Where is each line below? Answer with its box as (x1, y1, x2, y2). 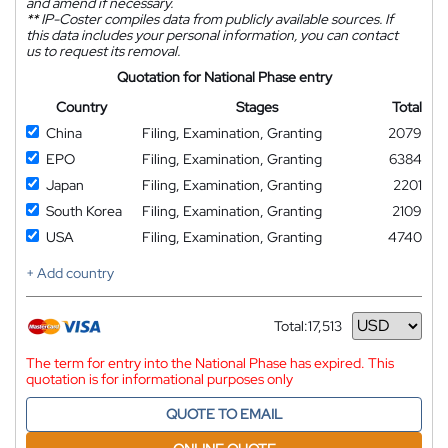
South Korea (46, 201, 122, 220)
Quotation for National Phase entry (116, 67, 332, 86)
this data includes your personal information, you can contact (26, 25, 398, 44)
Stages (235, 97, 278, 116)
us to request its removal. (26, 41, 180, 60)
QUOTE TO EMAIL (166, 404, 282, 423)
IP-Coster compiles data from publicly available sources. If (38, 9, 393, 28)
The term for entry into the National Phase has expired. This (26, 353, 394, 372)
